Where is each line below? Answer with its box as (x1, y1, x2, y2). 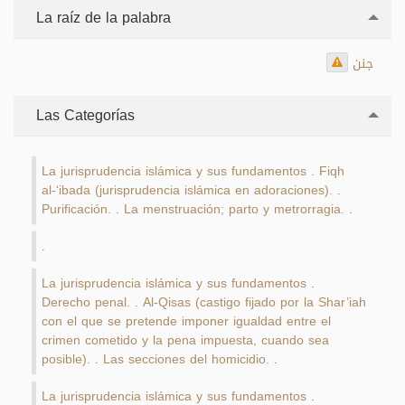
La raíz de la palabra (32, 3, 171, 32)
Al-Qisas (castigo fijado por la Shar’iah (143, 290, 366, 316)
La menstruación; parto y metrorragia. (124, 197, 344, 222)
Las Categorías (32, 101, 135, 130)
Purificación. (42, 197, 111, 222)
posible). (42, 347, 90, 372)
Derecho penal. (42, 290, 130, 316)
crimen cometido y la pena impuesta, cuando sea (42, 328, 329, 353)
